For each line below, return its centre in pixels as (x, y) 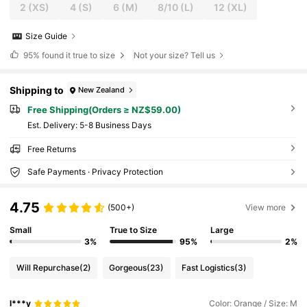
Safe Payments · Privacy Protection (95, 172)
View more (266, 208)
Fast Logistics (208, 267)
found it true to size (78, 55)
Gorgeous (128, 267)
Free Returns (51, 149)
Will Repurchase (48, 267)
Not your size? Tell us (175, 56)
